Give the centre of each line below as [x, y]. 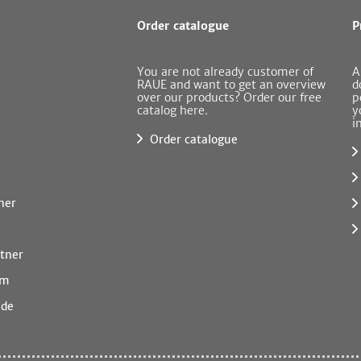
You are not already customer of [226, 71]
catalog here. [173, 110]
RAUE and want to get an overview [232, 84]
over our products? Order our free [230, 97]
